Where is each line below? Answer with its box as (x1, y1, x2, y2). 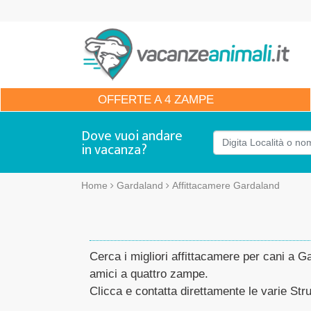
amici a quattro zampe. (90, 267, 208, 280)
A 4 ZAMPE (151, 93, 214, 106)
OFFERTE (97, 93, 151, 106)
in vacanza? (81, 138, 147, 162)
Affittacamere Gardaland (172, 180, 280, 191)
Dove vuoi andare (81, 124, 183, 148)
